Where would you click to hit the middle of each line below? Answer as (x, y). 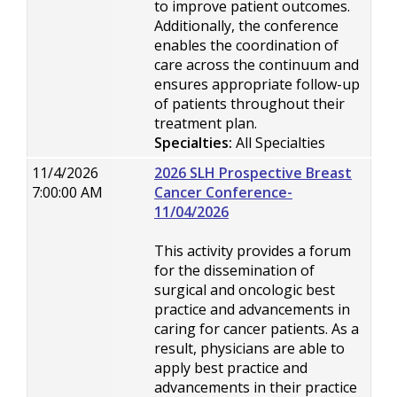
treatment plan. (206, 123)
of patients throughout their (249, 104)
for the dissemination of (234, 270)
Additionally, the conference (246, 26)
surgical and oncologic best (245, 290)
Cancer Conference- (223, 192)
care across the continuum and (257, 65)
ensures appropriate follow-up (257, 84)
